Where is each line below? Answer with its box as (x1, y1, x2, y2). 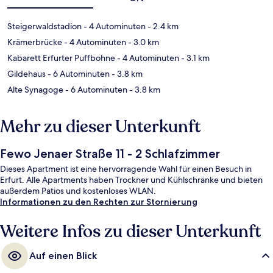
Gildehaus (7, 68, 46, 80)
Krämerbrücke (7, 37, 62, 48)
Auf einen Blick (29, 250, 97, 262)
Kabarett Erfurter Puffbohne (7, 52, 115, 64)
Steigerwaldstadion (7, 21, 82, 32)
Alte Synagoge (7, 84, 63, 96)
